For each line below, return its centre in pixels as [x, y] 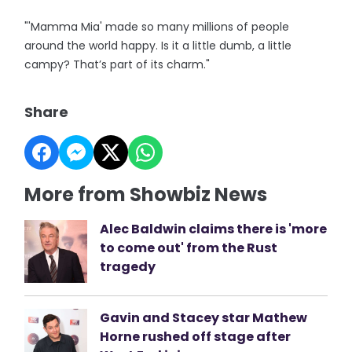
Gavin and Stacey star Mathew [204, 317]
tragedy [128, 266]
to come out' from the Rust [189, 247]
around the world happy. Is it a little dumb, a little [158, 45]
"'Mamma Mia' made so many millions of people [157, 26]
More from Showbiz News [146, 194]
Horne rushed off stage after [196, 336]
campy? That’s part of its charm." [117, 64]
